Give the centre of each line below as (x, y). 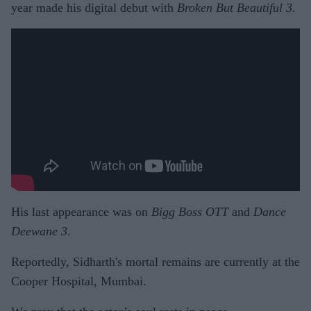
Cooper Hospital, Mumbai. (79, 281)
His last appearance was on (81, 211)
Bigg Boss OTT (190, 211)
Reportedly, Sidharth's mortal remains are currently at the (155, 261)
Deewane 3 (39, 231)
